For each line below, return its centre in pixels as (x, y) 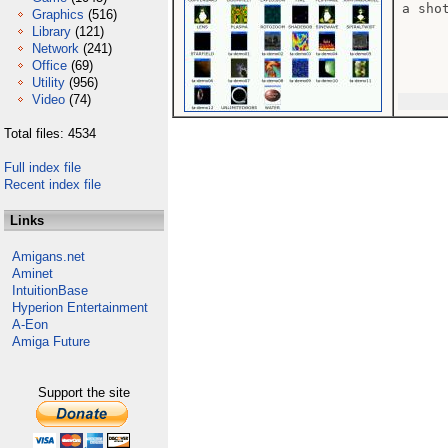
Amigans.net (48, 256)
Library (51, 31)
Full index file (42, 167)
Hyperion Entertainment (80, 307)
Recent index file (52, 184)
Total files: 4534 (50, 133)
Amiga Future (51, 341)
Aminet (32, 273)
